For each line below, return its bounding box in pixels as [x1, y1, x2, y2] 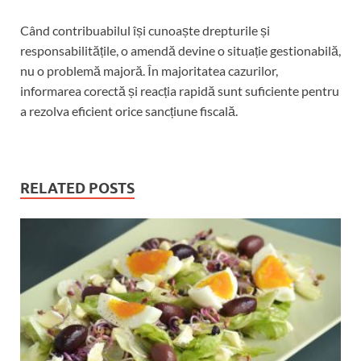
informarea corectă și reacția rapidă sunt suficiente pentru [20, 83, 339, 99]
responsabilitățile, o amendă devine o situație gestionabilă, [20, 43, 341, 59]
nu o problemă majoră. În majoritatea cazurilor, [20, 63, 278, 79]
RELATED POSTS [20, 180, 135, 197]
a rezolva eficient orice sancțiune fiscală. [20, 103, 238, 119]
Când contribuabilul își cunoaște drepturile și [20, 23, 270, 39]
